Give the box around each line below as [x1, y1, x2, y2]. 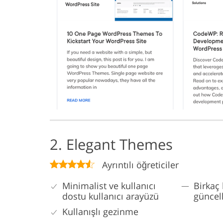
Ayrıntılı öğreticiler [102, 159, 179, 171]
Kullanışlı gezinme [62, 206, 138, 218]
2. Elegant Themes [50, 134, 173, 154]
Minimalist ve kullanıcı [62, 180, 156, 192]
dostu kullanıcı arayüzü [62, 190, 159, 203]
